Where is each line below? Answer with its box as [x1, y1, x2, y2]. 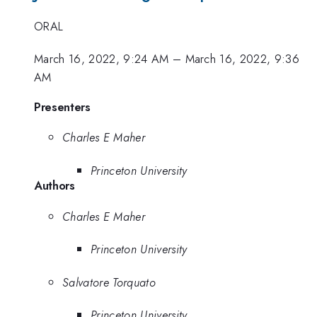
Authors [34, 176, 75, 194]
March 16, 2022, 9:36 [185, 50, 300, 68]
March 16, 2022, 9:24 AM [34, 50, 169, 68]
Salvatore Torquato [62, 273, 156, 291]
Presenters [34, 98, 91, 115]
